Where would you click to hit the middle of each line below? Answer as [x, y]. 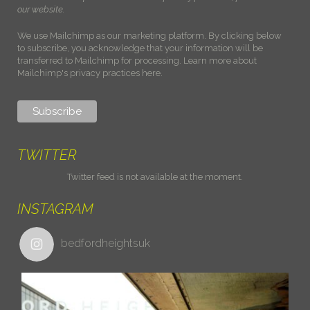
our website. [41, 10]
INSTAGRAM [55, 209]
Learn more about [220, 61]
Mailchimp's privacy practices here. [90, 73]
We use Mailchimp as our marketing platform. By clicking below [149, 36]
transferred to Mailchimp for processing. [100, 61]
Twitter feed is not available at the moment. [155, 177]
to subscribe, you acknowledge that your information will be [140, 48]
